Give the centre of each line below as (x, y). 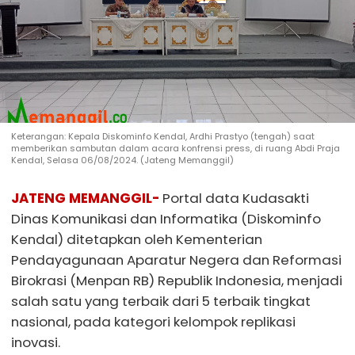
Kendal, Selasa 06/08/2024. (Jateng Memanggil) (122, 160)
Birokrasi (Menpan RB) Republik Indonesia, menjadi (177, 280)
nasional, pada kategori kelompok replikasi (153, 321)
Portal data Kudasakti (236, 198)
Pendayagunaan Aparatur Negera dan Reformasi (176, 260)
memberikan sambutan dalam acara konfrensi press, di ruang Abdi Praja (176, 148)
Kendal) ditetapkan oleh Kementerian (137, 239)
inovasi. (36, 342)
